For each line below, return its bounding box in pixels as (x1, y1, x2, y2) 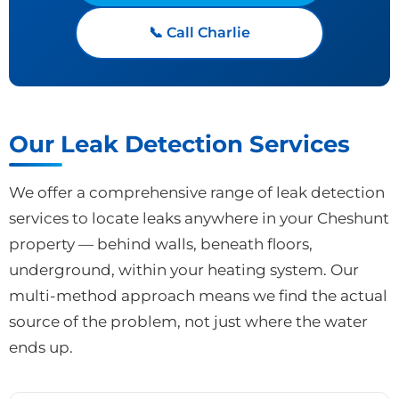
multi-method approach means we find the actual (9, 286, 387, 305)
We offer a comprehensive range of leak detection (9, 183, 385, 201)
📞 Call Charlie (149, 23, 250, 41)
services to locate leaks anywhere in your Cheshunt (9, 208, 389, 227)
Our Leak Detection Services (9, 129, 350, 158)
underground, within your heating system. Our (9, 260, 359, 279)
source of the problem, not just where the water (9, 312, 368, 330)
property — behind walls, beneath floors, (9, 234, 313, 253)
